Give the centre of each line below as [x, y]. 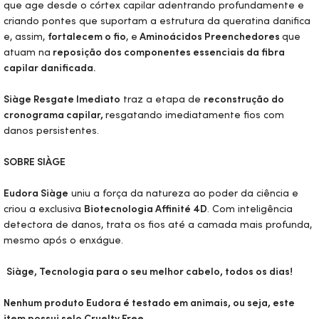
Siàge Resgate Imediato [62, 99]
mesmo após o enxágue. [63, 240]
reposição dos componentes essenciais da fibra [168, 52]
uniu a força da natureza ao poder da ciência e [183, 193]
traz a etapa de [162, 99]
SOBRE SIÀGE [35, 162]
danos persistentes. [53, 130]
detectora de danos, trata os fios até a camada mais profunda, [158, 224]
